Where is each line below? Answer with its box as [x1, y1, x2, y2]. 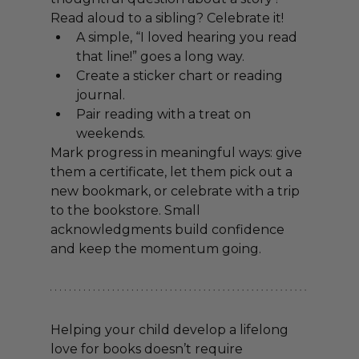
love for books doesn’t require [50, 341, 246, 357]
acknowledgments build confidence [50, 222, 288, 238]
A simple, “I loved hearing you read [75, 30, 301, 46]
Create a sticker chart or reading [75, 68, 286, 84]
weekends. [75, 126, 145, 142]
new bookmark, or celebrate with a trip [50, 184, 303, 200]
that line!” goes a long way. [75, 49, 244, 65]
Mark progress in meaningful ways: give [50, 145, 305, 161]
